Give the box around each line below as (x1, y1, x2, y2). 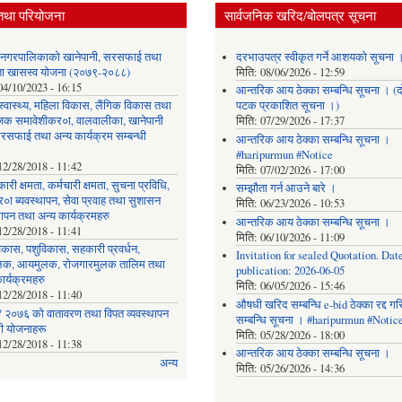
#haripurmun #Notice (235, 146, 333, 162)
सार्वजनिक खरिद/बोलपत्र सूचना (224, 6, 376, 25)
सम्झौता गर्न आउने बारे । (235, 180, 336, 197)
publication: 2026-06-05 (235, 263, 345, 279)
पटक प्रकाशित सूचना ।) (235, 98, 339, 114)
